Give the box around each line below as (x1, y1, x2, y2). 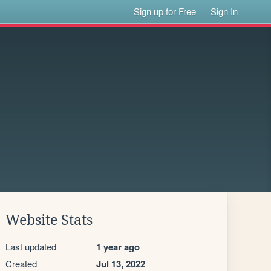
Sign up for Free (134, 5, 197, 18)
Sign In (211, 5, 238, 18)
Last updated (5, 240, 56, 253)
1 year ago (96, 240, 140, 253)
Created (5, 257, 37, 270)
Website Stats (5, 212, 93, 228)
